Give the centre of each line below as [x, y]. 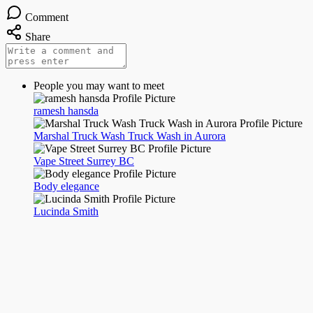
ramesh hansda [66, 110]
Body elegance [66, 186]
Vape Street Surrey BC [84, 161]
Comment [47, 17]
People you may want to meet [99, 85]
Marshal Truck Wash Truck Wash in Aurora [130, 136]
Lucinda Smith [66, 211]
